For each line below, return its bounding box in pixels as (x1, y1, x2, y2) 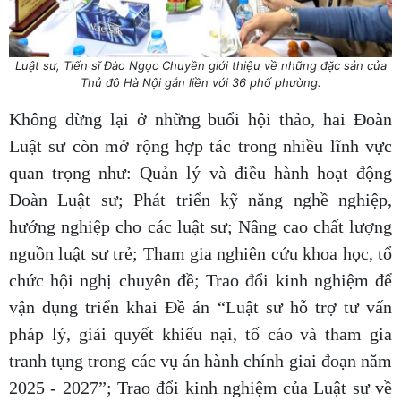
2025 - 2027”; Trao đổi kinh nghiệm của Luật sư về (9, 378, 392, 398)
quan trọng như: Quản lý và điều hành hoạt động (9, 163, 392, 183)
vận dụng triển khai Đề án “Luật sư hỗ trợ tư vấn (9, 297, 392, 318)
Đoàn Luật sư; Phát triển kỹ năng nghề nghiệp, (9, 190, 392, 210)
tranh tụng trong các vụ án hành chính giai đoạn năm (9, 351, 392, 371)
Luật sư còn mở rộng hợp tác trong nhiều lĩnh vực (9, 136, 392, 157)
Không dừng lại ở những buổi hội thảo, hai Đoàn (9, 109, 392, 130)
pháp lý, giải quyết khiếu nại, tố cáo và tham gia (9, 324, 392, 345)
